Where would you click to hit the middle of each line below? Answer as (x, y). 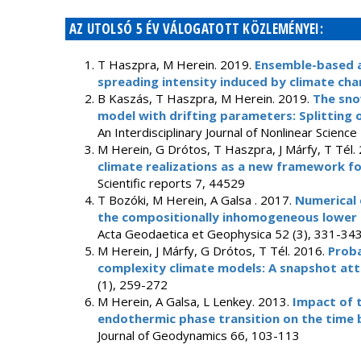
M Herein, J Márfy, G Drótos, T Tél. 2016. (212, 251)
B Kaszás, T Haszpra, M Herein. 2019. (205, 98)
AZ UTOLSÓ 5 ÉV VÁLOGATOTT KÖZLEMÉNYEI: (196, 29)
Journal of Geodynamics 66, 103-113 (198, 335)
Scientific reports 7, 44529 (171, 183)
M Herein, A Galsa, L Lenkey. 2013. (195, 301)
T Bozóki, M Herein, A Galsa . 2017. (196, 200)
